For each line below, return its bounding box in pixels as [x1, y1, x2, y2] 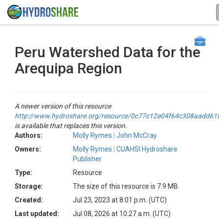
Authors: [15, 131, 43, 139]
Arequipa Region [15, 60, 122, 77]
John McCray [116, 131, 157, 139]
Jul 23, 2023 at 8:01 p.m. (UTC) [73, 196, 167, 204]
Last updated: [15, 210, 59, 218]
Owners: [15, 145, 41, 153]
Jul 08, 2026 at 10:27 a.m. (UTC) [73, 210, 171, 218]
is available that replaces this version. [15, 122, 127, 130]
